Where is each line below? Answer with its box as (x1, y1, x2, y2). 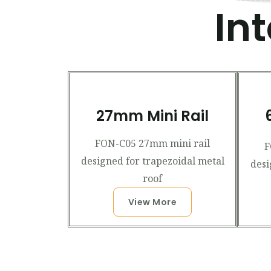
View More (128, 196, 177, 208)
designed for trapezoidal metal (80, 154, 224, 168)
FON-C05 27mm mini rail (95, 137, 210, 150)
